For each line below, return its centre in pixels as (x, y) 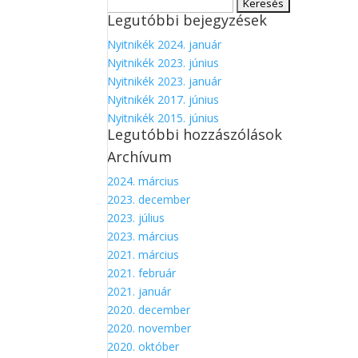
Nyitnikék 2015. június (163, 118)
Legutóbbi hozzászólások (195, 134)
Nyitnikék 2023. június (163, 63)
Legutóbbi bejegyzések (187, 20)
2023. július (136, 218)
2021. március (143, 255)
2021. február (142, 273)
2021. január (139, 291)
